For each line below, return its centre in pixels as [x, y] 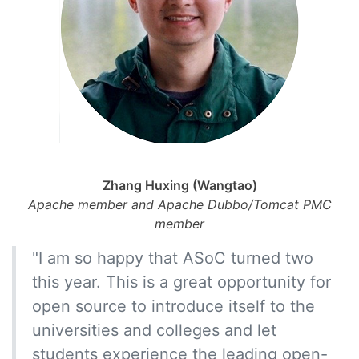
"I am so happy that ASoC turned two [173, 258]
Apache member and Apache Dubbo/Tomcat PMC [179, 204]
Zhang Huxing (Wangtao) [179, 185]
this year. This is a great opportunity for [182, 282]
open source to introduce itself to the [173, 306]
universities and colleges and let [154, 330]
